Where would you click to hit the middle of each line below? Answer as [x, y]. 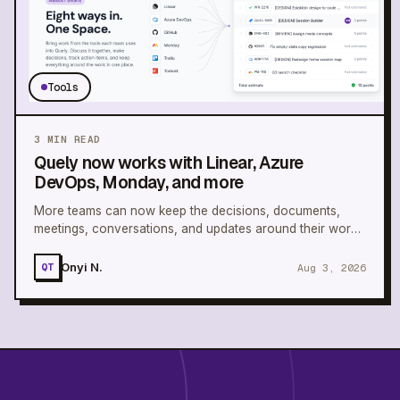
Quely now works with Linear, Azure [169, 163]
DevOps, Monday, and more [139, 183]
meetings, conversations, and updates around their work [196, 229]
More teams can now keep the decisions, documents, [187, 211]
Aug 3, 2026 [332, 267]
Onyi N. [82, 267]
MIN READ [71, 140]
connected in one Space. [106, 247]
